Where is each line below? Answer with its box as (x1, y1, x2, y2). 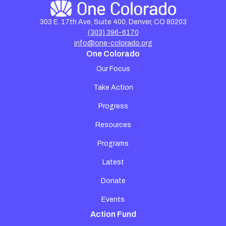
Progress (98, 102, 128, 110)
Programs (97, 140, 129, 148)
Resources (95, 121, 131, 129)
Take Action (93, 84, 133, 92)
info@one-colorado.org (74, 39, 152, 47)
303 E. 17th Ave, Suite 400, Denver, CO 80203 (39, 18, 187, 26)
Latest (102, 158, 124, 166)
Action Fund (90, 210, 136, 219)
